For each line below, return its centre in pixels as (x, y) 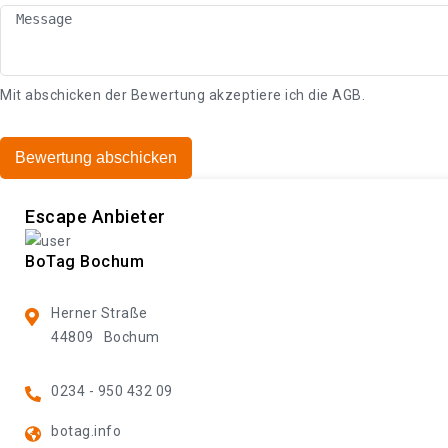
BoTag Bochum (84, 261)
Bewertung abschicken (96, 157)
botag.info (86, 430)
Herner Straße (99, 312)
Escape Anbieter (95, 216)
